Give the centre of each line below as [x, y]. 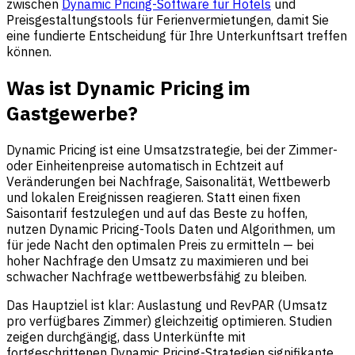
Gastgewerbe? [72, 113]
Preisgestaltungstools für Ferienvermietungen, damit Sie [168, 19]
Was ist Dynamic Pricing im [128, 88]
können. [29, 51]
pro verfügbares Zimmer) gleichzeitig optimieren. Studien [169, 321]
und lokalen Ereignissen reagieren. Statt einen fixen [153, 197]
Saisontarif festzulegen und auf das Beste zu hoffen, [157, 213]
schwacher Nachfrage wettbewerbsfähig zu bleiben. [157, 276]
